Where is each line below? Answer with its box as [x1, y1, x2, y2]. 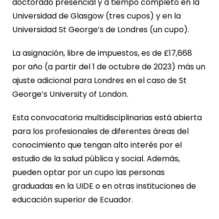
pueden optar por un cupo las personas [12, 167, 165, 178]
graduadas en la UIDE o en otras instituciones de [12, 180, 196, 192]
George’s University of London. [12, 88, 128, 100]
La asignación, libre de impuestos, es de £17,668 [12, 47, 192, 59]
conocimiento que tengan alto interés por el [12, 139, 182, 151]
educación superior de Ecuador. [12, 194, 133, 206]
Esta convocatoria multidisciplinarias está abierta [12, 112, 202, 124]
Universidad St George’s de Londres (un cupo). [12, 24, 189, 36]
